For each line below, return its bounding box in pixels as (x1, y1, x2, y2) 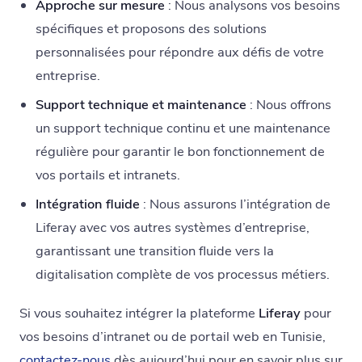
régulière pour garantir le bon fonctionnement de (35, 141, 325, 161)
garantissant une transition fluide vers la (35, 241, 274, 260)
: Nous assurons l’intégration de (139, 194, 330, 213)
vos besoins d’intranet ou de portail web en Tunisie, (19, 327, 326, 347)
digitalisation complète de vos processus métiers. (35, 264, 330, 284)
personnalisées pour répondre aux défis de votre (35, 43, 324, 62)
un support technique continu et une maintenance (35, 118, 330, 137)
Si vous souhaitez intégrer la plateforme (19, 304, 259, 323)
